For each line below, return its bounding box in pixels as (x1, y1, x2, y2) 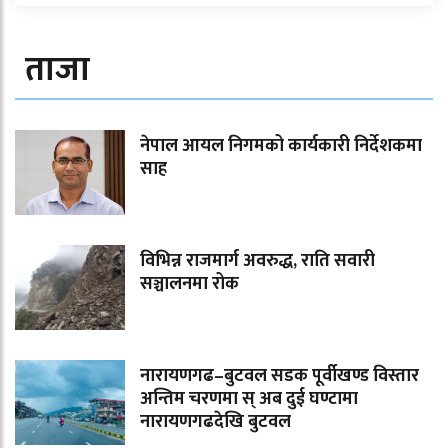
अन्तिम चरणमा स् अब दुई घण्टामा (140, 384, 358, 415)
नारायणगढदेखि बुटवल (140, 407, 291, 438)
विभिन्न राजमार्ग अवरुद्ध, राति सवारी (140, 246, 375, 277)
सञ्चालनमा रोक (140, 269, 239, 300)
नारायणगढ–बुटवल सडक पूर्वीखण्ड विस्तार (140, 361, 419, 392)
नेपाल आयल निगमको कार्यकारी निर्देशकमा (140, 131, 422, 162)
